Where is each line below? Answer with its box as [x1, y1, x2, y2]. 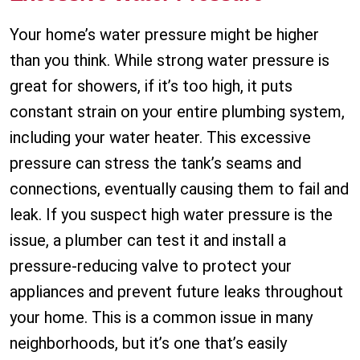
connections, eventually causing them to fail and [10, 179, 349, 199]
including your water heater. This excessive [10, 128, 311, 148]
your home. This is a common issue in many [10, 308, 313, 328]
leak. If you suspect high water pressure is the [10, 205, 333, 225]
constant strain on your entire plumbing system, [10, 102, 345, 122]
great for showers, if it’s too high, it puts [10, 76, 292, 96]
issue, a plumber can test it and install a [10, 231, 286, 251]
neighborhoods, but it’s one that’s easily [10, 333, 287, 354]
